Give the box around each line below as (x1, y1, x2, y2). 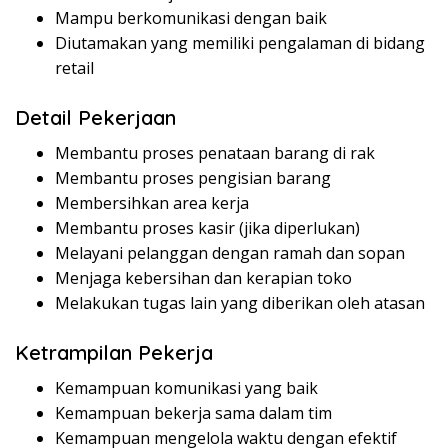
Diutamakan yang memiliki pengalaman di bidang (55, 32, 425, 55)
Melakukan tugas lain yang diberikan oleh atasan (55, 292, 425, 315)
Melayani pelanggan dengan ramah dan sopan (55, 242, 405, 265)
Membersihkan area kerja (55, 192, 249, 215)
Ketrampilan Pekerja (15, 340, 213, 366)
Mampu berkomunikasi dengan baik (55, 7, 327, 30)
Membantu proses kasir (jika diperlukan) (55, 217, 360, 240)
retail (55, 57, 94, 80)
